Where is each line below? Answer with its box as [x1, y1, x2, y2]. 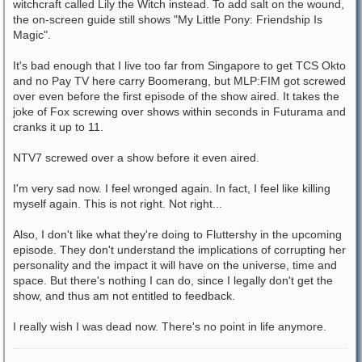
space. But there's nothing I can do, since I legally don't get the [13, 273, 333, 287]
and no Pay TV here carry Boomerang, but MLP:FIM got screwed [13, 74, 346, 87]
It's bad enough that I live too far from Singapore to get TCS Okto [13, 58, 346, 72]
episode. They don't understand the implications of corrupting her [13, 242, 346, 256]
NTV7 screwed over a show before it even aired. [13, 150, 259, 164]
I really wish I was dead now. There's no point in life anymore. [13, 319, 326, 333]
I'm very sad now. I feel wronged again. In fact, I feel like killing [13, 181, 330, 195]
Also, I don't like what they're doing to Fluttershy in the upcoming [13, 227, 342, 241]
